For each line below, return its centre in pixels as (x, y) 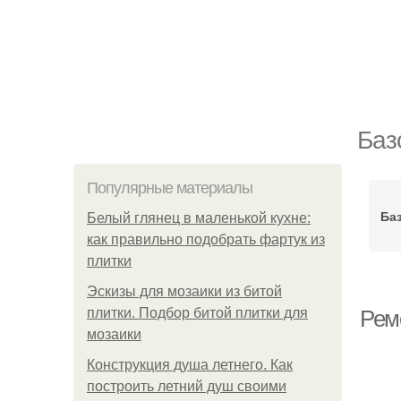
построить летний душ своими (187, 386)
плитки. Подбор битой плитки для (197, 313)
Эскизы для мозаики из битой (184, 291)
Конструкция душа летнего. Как (190, 365)
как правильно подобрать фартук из (206, 239)
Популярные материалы (170, 188)
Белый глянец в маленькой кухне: (199, 218)
